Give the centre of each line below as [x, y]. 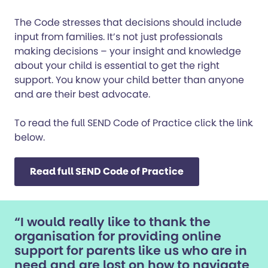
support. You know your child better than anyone [129, 80]
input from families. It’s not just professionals [118, 37]
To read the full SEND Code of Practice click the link [134, 123]
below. [30, 137]
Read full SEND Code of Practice [107, 171]
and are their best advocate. [82, 94]
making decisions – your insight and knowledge [128, 51]
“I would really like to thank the [112, 222]
